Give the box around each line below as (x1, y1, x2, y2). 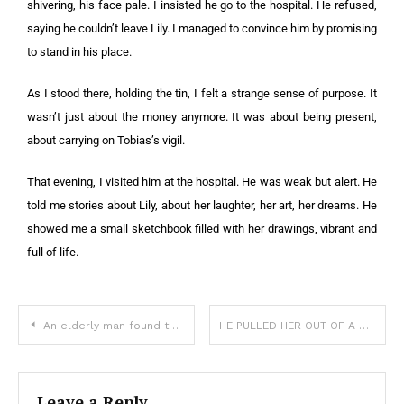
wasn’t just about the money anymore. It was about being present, (27, 110, 377, 124)
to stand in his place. (27, 45, 132, 59)
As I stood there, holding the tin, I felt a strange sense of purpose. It (27, 87, 377, 100)
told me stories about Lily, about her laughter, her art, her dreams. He (27, 198, 377, 212)
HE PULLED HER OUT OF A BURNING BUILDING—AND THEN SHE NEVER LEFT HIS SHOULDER (359, 319, 370, 332)
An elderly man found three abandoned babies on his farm (43, 319, 169, 332)
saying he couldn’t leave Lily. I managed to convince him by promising (27, 22, 377, 35)
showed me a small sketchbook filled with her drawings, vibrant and (27, 222, 377, 235)
